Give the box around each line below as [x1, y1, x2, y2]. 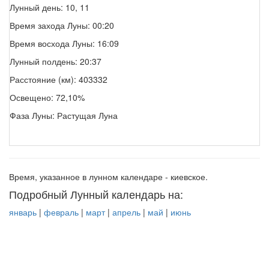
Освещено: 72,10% [10, 91, 85, 104]
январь [9, 206, 37, 219]
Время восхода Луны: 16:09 [10, 37, 119, 50]
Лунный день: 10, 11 [10, 1, 89, 14]
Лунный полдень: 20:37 [10, 55, 101, 68]
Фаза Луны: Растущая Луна [10, 109, 118, 122]
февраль [44, 206, 79, 219]
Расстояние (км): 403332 [10, 73, 107, 86]
